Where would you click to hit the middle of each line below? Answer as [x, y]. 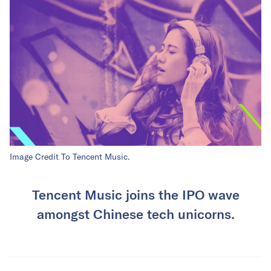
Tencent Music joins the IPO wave [135, 194]
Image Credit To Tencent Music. [70, 157]
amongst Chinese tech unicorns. [135, 214]
